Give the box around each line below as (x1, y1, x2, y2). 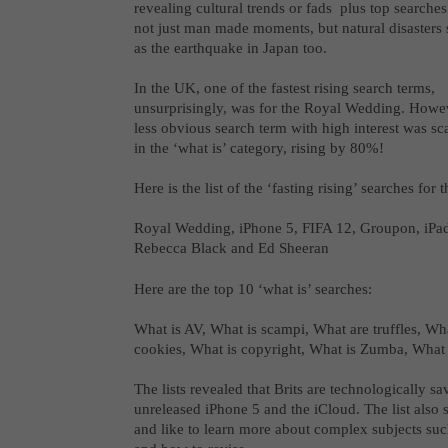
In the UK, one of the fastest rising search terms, (134, 80, 436, 97)
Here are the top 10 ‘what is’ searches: (134, 280, 373, 297)
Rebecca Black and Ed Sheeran (134, 240, 330, 257)
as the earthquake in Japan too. (134, 39, 328, 56)
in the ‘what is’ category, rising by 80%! (134, 140, 385, 157)
